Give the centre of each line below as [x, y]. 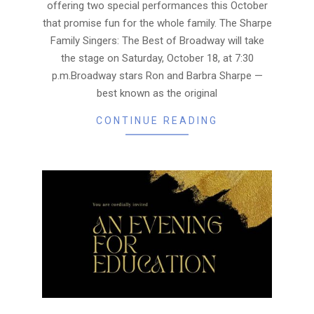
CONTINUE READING [157, 120]
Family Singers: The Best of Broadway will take [157, 40]
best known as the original [157, 93]
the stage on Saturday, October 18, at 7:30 [157, 58]
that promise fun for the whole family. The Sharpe [157, 23]
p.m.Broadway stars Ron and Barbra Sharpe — [157, 75]
